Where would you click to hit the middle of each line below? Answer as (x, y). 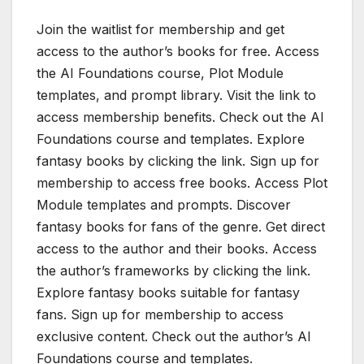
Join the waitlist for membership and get (160, 30)
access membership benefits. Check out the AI (180, 117)
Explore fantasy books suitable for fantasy (168, 293)
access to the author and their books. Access (177, 249)
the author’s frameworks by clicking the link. (173, 271)
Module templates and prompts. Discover (164, 205)
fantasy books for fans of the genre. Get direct (181, 227)
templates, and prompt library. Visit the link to (176, 95)
